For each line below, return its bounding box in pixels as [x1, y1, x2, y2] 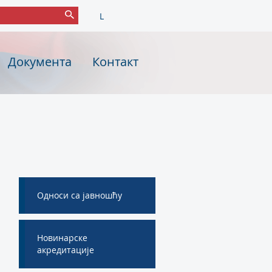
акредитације [37, 244, 94, 256]
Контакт [92, 53, 138, 70]
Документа [7, 53, 72, 70]
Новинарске [37, 232, 87, 243]
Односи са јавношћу [37, 189, 122, 201]
